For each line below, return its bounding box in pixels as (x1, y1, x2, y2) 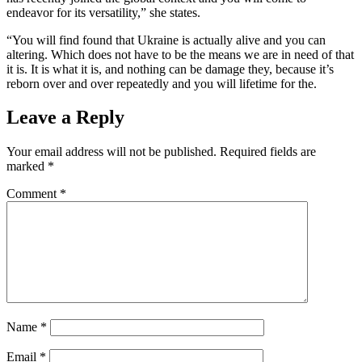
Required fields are (220, 145, 316, 159)
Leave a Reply (6, 107, 124, 128)
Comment (6, 187, 60, 201)
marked (6, 159, 48, 174)
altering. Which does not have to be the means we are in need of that (6, 47, 354, 61)
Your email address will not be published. (6, 145, 217, 159)
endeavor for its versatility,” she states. (6, 5, 200, 19)
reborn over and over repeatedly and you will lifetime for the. (6, 76, 317, 90)
